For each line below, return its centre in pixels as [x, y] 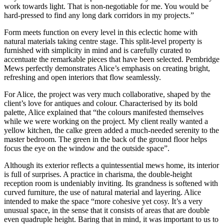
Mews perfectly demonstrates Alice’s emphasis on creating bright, [107, 68]
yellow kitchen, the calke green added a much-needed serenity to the [111, 130]
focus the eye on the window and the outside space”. [87, 148]
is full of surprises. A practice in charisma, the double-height [98, 174]
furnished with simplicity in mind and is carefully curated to [97, 50]
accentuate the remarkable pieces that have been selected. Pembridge [112, 59]
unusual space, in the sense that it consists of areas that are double [107, 210]
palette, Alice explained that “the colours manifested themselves [104, 112]
